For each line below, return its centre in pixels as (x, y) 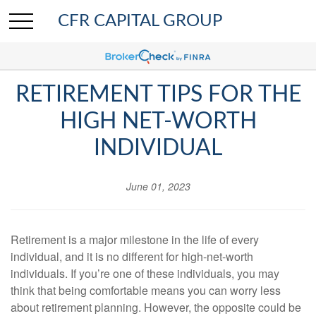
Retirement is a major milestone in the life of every (135, 239)
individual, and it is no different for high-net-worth (132, 256)
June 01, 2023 (158, 186)
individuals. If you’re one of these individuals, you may (145, 273)
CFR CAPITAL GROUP (140, 21)
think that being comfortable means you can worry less (146, 290)
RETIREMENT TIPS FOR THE (158, 95)
